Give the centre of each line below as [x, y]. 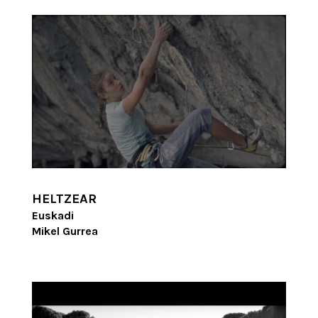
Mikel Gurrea [65, 231]
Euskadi [53, 215]
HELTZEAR [64, 198]
